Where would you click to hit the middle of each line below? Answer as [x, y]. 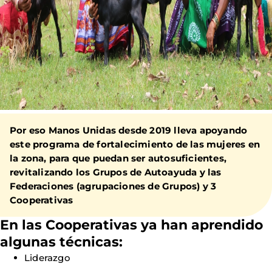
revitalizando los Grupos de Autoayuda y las [116, 172]
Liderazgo [47, 258]
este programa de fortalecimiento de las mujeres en [135, 144]
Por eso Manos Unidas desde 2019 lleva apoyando [129, 130]
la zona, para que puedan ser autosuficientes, [118, 158]
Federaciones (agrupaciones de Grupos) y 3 [113, 186]
